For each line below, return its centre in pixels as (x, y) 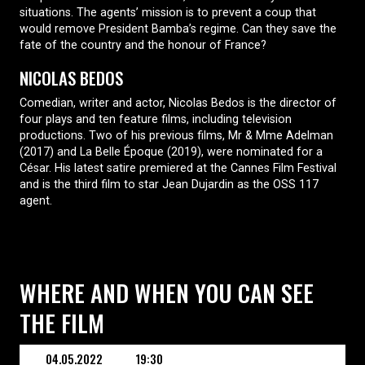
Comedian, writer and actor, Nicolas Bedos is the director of (178, 103)
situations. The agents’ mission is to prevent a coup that (168, 12)
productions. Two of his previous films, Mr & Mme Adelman (176, 135)
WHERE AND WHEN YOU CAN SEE (167, 292)
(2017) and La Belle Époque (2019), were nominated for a (171, 152)
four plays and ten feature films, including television (156, 119)
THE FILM (62, 322)
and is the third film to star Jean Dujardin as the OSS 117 (169, 184)
